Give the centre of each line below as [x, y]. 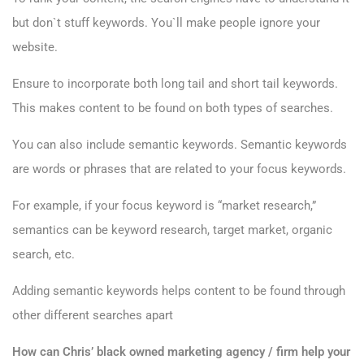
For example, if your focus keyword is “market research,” [164, 206]
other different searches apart [93, 316]
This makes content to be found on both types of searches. [173, 108]
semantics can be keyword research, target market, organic [172, 230]
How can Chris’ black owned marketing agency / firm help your [181, 352]
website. [35, 48]
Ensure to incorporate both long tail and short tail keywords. [175, 84]
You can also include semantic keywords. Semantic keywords [180, 145]
